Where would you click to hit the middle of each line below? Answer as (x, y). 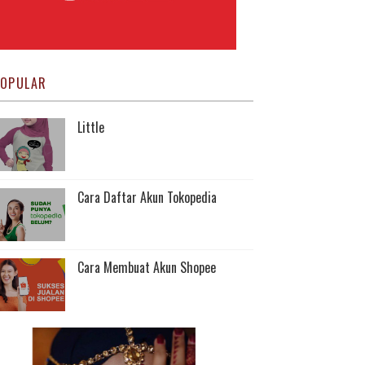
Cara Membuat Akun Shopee (147, 267)
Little (91, 127)
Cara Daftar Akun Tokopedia (147, 197)
